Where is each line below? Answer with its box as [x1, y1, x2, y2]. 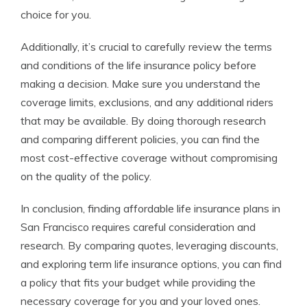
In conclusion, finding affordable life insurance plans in [21, 201, 280, 216]
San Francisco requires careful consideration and [21, 220, 256, 234]
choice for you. [21, 8, 91, 22]
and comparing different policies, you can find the [21, 132, 260, 147]
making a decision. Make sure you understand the [21, 77, 260, 91]
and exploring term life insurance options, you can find [21, 257, 282, 271]
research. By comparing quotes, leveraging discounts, [21, 238, 278, 253]
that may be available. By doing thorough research [21, 114, 266, 128]
